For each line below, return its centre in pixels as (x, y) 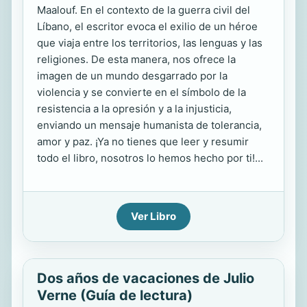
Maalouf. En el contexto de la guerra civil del (144, 10)
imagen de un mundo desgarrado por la (132, 76)
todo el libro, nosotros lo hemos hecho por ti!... (150, 158)
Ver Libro (153, 216)
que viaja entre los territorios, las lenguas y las (150, 43)
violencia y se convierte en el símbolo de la (142, 92)
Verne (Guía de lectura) (115, 295)
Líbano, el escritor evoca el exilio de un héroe (147, 26)
